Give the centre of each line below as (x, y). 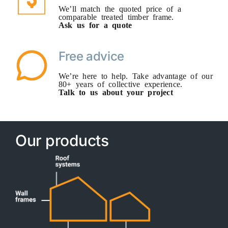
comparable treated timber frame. (116, 16)
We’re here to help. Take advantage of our (135, 75)
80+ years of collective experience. (120, 83)
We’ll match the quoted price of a (120, 8)
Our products (62, 140)
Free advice (91, 56)
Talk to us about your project (116, 91)
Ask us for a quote (95, 24)
